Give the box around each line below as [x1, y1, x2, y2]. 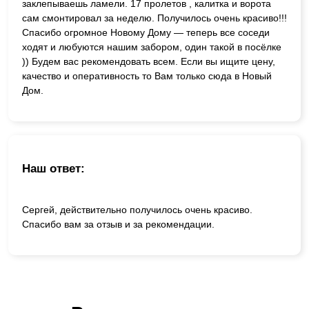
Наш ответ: [22, 162, 85, 176]
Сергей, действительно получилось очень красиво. [22, 204, 252, 216]
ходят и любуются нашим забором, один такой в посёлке [22, 41, 281, 52]
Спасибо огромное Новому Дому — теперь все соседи [22, 26, 270, 38]
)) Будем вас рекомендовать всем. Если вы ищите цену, [22, 55, 275, 67]
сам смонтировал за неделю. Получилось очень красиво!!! [22, 12, 287, 23]
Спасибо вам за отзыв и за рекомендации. [22, 219, 215, 230]
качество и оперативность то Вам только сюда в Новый [22, 70, 272, 81]
